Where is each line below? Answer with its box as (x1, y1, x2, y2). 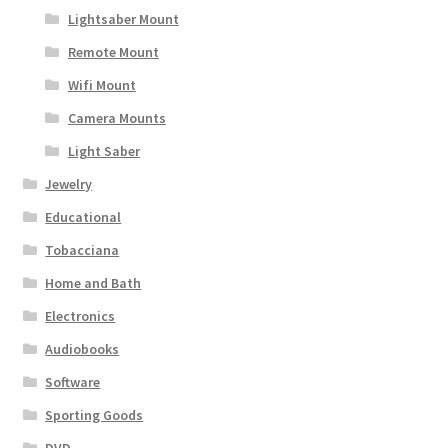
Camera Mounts (67, 109, 166, 128)
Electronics (45, 307, 116, 326)
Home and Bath (45, 274, 142, 293)
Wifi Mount (67, 76, 136, 95)
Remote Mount (67, 43, 159, 62)
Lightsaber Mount (67, 10, 179, 29)
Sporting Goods (45, 406, 144, 425)
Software (45, 373, 101, 392)
